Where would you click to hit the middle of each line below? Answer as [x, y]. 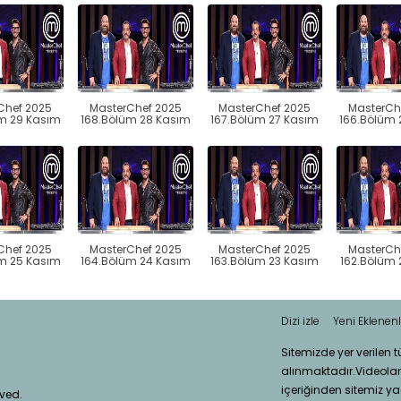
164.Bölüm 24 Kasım [135, 261]
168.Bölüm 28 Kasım [135, 120]
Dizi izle [300, 321]
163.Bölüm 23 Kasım [265, 261]
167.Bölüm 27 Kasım [265, 120]
